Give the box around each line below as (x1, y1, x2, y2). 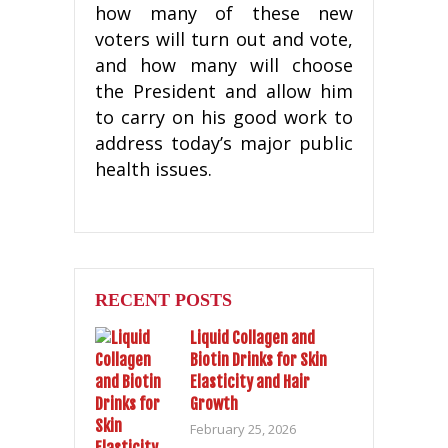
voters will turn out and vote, (95, 26, 353, 51)
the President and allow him (95, 78, 353, 103)
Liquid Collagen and (190, 327, 315, 348)
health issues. (95, 156, 212, 181)
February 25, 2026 (190, 419, 296, 438)
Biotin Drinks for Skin (190, 349, 327, 370)
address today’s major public (95, 130, 353, 155)
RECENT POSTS (95, 289, 232, 310)
